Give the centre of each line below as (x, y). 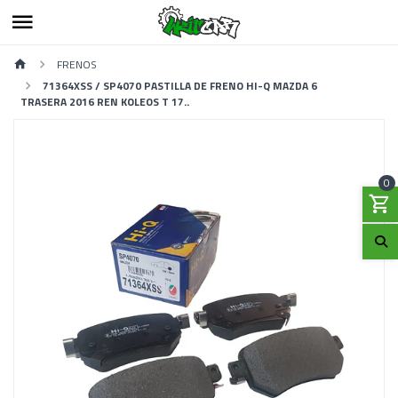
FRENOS (77, 64)
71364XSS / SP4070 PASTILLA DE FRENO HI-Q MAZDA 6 (180, 85)
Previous (64, 333)
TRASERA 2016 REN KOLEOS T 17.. (105, 101)
